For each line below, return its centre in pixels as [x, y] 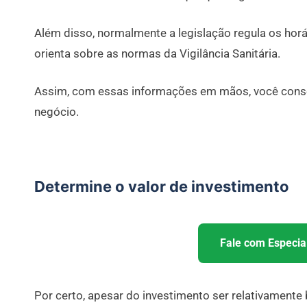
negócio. [57, 111]
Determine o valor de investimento [162, 186]
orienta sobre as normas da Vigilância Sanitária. [157, 53]
